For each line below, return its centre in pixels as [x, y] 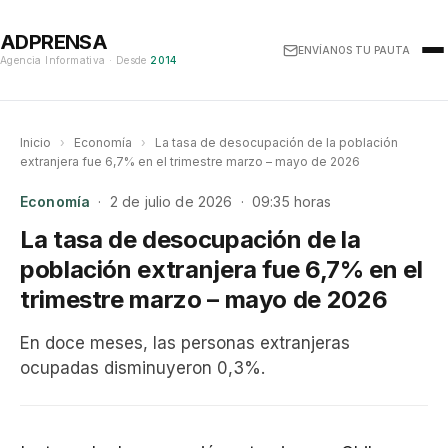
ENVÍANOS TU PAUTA [354, 50]
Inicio [35, 142]
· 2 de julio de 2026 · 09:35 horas [211, 201]
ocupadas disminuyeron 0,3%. [142, 368]
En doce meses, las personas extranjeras [185, 343]
